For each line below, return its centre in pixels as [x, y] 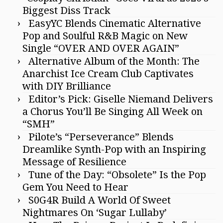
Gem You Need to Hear [75, 187]
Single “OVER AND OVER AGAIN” [101, 48]
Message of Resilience [74, 162]
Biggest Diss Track [66, 10]
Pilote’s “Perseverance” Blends [101, 137]
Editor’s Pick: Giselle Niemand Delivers [121, 99]
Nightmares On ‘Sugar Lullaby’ [95, 213]
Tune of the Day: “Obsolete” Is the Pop [117, 175]
